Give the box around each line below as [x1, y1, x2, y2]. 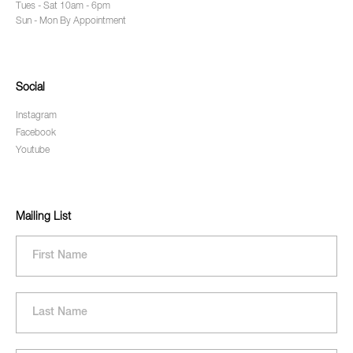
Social [16, 81, 45, 93]
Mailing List [16, 210, 71, 222]
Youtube [16, 145, 50, 155]
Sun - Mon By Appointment [16, 16, 126, 26]
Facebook [16, 128, 56, 138]
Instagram [16, 110, 57, 121]
